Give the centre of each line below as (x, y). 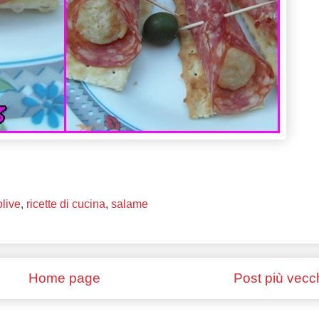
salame (129, 204)
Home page (64, 278)
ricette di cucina (66, 204)
